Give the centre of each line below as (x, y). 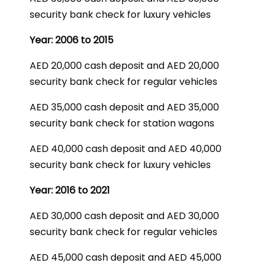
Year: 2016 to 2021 (70, 190)
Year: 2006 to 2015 (72, 40)
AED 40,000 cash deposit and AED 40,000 (126, 149)
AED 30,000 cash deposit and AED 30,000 (124, 216)
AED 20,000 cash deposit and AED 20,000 (124, 66)
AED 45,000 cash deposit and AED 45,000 (126, 257)
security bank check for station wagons (122, 123)
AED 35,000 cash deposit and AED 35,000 (124, 107)
